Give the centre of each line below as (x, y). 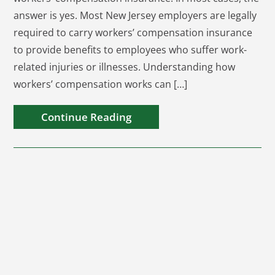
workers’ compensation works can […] (101, 84)
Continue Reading (87, 117)
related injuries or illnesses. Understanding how (125, 67)
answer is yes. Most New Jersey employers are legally (135, 15)
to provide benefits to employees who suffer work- (130, 50)
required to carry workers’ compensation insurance (133, 33)
